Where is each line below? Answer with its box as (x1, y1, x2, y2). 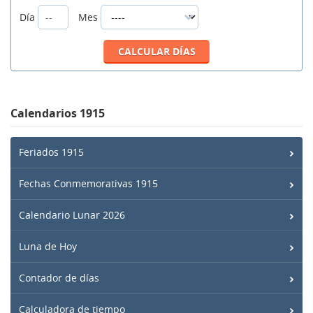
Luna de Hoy (19, 240, 77, 254)
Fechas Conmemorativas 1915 (19, 177, 158, 191)
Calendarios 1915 (10, 105, 105, 122)
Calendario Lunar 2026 (19, 208, 125, 222)
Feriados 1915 (19, 145, 84, 159)
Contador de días (19, 271, 99, 285)
